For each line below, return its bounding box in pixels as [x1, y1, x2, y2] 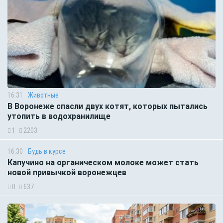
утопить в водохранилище [7, 111, 111, 121]
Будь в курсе [28, 147, 66, 156]
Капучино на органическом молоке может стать [7, 158, 199, 168]
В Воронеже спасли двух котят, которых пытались [7, 102, 208, 111]
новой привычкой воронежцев [7, 168, 128, 178]
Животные [28, 91, 59, 100]
